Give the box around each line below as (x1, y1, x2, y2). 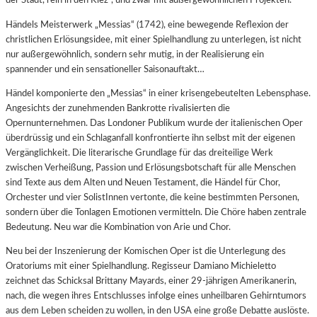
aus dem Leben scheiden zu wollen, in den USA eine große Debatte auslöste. (6, 305, 309, 316)
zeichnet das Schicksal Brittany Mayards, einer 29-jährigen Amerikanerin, (6, 275, 296, 286)
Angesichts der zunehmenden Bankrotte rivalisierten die (6, 103, 230, 113)
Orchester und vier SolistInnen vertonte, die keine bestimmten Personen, (6, 192, 299, 202)
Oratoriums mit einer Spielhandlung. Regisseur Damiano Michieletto (6, 260, 276, 271)
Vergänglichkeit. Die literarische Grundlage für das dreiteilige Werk (6, 147, 273, 158)
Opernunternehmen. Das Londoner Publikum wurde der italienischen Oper (6, 117, 303, 128)
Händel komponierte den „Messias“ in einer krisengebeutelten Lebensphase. (6, 88, 311, 98)
